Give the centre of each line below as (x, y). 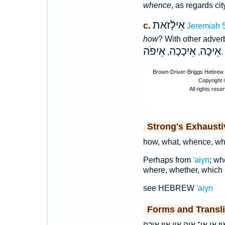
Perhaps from (168, 160)
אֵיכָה (210, 51)
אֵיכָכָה (182, 51)
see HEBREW (170, 188)
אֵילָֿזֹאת (168, 25)
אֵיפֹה (154, 51)
